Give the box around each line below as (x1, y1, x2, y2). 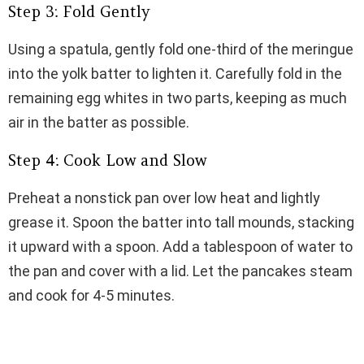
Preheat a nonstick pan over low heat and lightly (8, 189, 320, 207)
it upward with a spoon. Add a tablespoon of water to (8, 238, 353, 256)
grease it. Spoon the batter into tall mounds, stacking (8, 214, 354, 232)
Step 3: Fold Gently (8, 2, 149, 22)
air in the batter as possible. (8, 114, 189, 132)
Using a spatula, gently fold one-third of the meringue (8, 41, 353, 58)
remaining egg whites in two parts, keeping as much (8, 89, 347, 107)
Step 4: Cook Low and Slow (8, 150, 206, 171)
